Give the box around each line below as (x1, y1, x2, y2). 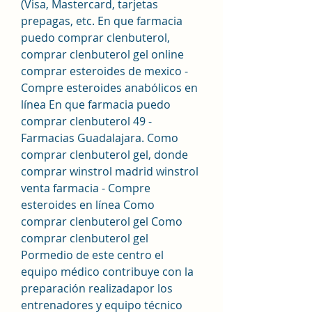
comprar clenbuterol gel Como (21, 213, 182, 229)
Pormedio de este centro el (21, 247, 164, 263)
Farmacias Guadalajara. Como (21, 130, 178, 146)
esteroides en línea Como (21, 196, 155, 212)
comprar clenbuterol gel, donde (21, 146, 188, 162)
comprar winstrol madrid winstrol (21, 163, 198, 179)
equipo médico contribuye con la (21, 263, 194, 279)
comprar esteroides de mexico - (21, 63, 188, 79)
